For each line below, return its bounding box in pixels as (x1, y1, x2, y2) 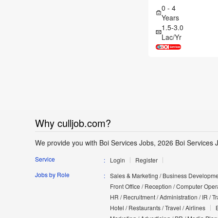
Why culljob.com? (35, 116, 111, 130)
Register (135, 156, 158, 164)
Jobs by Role (35, 170, 70, 179)
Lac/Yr (162, 32, 182, 42)
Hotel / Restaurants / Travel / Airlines (109, 203, 205, 212)
